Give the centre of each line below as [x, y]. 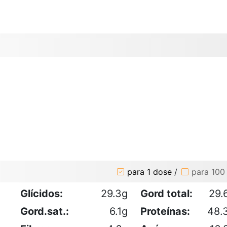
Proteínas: [165, 212]
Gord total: [166, 194]
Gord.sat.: [45, 212]
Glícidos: [42, 194]
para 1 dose [149, 172]
